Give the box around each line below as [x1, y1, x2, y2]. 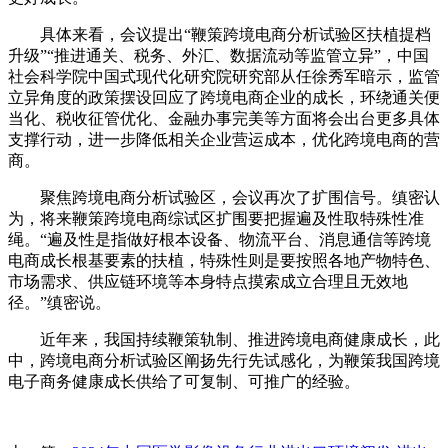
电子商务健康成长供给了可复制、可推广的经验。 [8, 372, 360, 390]
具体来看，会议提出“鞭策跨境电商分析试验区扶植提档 [8, 25, 431, 43]
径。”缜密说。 [8, 293, 111, 311]
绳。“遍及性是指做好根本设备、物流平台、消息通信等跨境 [8, 230, 431, 248]
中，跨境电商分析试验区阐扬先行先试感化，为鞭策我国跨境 [8, 351, 440, 369]
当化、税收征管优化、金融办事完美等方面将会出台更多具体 [8, 109, 440, 127]
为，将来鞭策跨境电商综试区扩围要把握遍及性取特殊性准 [8, 209, 424, 227]
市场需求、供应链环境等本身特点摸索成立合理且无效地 [8, 272, 408, 290]
